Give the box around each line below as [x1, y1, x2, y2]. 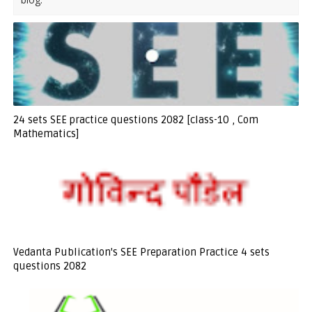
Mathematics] [13, 127, 79, 140]
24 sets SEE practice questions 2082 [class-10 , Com [13, 113, 258, 126]
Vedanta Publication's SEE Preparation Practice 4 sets [13, 245, 270, 258]
